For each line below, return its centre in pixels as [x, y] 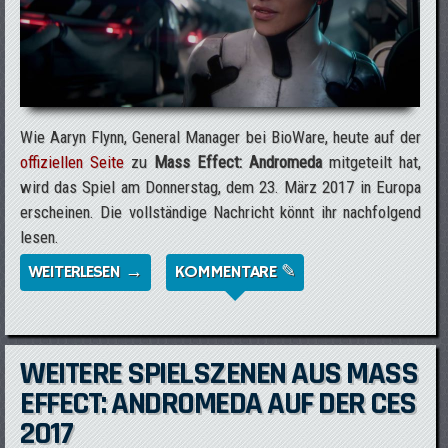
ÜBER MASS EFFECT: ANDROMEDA [260, 272]
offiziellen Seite [72, 162]
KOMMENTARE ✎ [234, 272]
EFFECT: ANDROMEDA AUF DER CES [218, 403]
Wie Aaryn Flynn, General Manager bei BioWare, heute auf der [220, 137]
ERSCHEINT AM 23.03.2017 [238, 297]
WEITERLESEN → [85, 272]
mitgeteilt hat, [371, 162]
